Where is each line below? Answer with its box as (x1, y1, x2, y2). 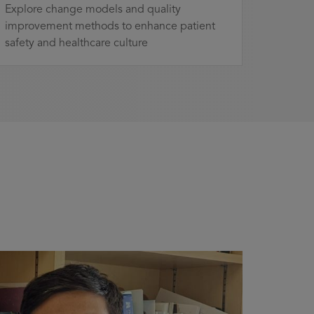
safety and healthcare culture (5, 36, 148, 50)
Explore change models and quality (5, 2, 181, 17)
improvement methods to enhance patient (5, 19, 215, 34)
